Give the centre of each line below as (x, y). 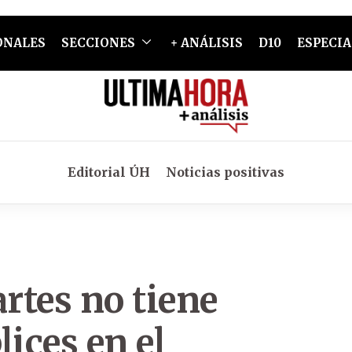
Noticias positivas (225, 172)
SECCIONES (98, 43)
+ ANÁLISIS (206, 43)
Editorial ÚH (109, 172)
